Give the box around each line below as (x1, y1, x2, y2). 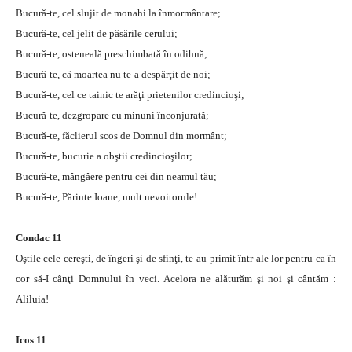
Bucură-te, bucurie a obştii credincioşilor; (16, 149, 192, 162)
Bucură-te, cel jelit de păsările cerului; (16, 27, 178, 39)
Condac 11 (16, 231, 62, 244)
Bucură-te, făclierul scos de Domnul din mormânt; (16, 129, 227, 141)
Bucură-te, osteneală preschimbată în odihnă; (16, 47, 207, 60)
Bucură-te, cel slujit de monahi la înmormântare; (16, 6, 221, 19)
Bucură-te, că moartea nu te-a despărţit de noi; (16, 68, 211, 80)
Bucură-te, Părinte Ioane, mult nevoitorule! (16, 190, 197, 203)
